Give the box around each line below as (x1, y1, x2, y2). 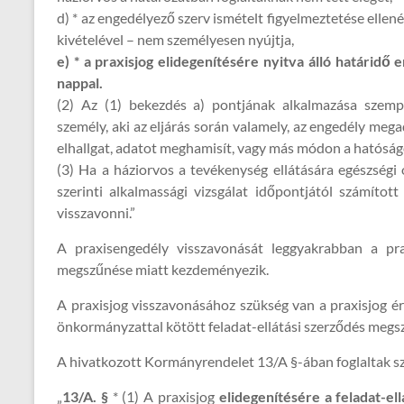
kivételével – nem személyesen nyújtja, (57, 31, 294, 48)
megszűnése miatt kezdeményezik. (57, 261, 269, 278)
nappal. (57, 74, 103, 91)
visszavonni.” (57, 204, 135, 221)
